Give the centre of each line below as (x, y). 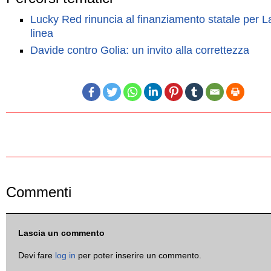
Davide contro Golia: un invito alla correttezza (140, 50)
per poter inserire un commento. (139, 255)
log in (65, 255)
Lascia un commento (61, 233)
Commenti (39, 192)
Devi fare (37, 255)
